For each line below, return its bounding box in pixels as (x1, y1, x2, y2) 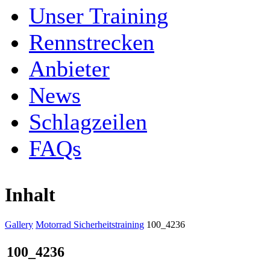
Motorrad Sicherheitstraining (36, 219, 144, 230)
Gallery (5, 219, 33, 230)
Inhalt (5, 184, 55, 206)
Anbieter (29, 55, 110, 81)
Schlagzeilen (29, 108, 147, 134)
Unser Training (29, 2, 168, 28)
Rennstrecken (29, 29, 154, 55)
